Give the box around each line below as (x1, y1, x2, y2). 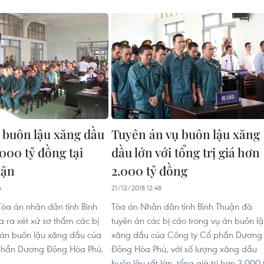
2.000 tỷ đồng (111, 161, 187, 179)
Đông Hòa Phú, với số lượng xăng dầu (111, 242, 257, 255)
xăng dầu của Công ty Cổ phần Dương (111, 228, 262, 240)
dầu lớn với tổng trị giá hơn (111, 143, 260, 160)
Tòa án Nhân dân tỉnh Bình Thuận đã (111, 200, 252, 212)
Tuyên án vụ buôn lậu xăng (111, 125, 260, 142)
